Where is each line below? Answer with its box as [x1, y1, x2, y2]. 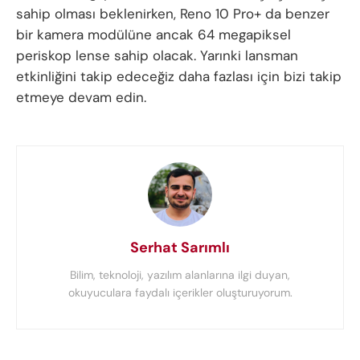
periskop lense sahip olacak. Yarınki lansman [16, 46, 298, 64]
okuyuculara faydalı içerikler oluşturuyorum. [67, 284, 292, 300]
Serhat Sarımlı [130, 237, 230, 257]
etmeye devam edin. [16, 88, 146, 106]
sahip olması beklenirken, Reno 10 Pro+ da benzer [16, 4, 329, 22]
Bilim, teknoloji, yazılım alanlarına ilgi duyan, [70, 267, 290, 282]
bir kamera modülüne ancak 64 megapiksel [16, 25, 291, 43]
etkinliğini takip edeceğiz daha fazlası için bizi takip [16, 67, 342, 85]
